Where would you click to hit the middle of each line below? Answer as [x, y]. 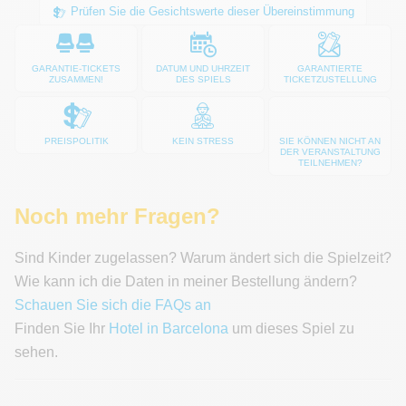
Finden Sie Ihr [62, 328]
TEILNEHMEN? [330, 162]
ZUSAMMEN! [76, 80]
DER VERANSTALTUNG [330, 151]
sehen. [36, 352]
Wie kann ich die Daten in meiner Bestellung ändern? [186, 281]
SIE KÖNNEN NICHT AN [330, 140]
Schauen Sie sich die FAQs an [113, 304]
